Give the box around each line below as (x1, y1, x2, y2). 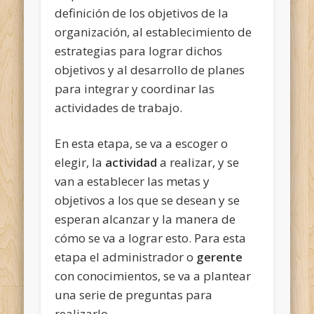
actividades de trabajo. (55, 99, 183, 116)
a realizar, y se (157, 153, 240, 170)
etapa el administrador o (55, 248, 197, 265)
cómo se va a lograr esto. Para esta (55, 229, 247, 246)
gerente (196, 248, 243, 265)
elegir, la (55, 153, 106, 170)
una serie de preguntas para (55, 286, 213, 303)
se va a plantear (161, 267, 252, 284)
